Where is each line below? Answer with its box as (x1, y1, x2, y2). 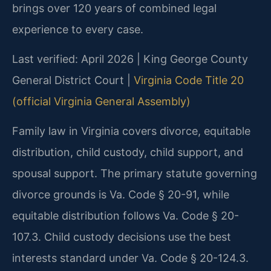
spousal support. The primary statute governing (12, 167, 257, 180)
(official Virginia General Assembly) (12, 94, 191, 108)
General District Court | (12, 73, 134, 87)
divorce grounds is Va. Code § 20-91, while (12, 188, 229, 201)
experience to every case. (12, 22, 143, 36)
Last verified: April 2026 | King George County (12, 52, 248, 65)
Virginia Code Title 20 (134, 73, 244, 87)
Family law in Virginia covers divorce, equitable (12, 125, 250, 138)
